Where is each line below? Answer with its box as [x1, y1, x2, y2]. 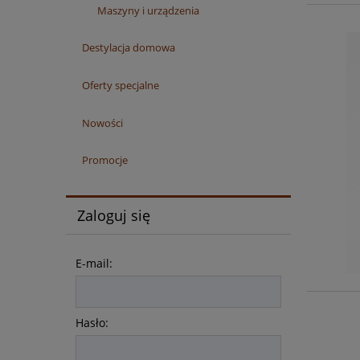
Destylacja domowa [81, 39, 175, 55]
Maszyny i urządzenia [97, 3, 199, 18]
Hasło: [76, 314, 108, 330]
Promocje [81, 153, 128, 168]
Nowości [81, 115, 123, 130]
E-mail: [76, 255, 112, 271]
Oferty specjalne [81, 77, 159, 92]
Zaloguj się [76, 206, 150, 226]
